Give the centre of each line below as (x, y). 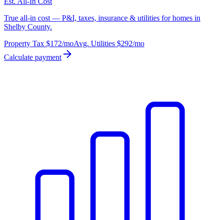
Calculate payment (33, 57)
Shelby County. (28, 27)
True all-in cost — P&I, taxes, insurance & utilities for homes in (102, 18)
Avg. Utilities (94, 44)
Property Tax (24, 44)
